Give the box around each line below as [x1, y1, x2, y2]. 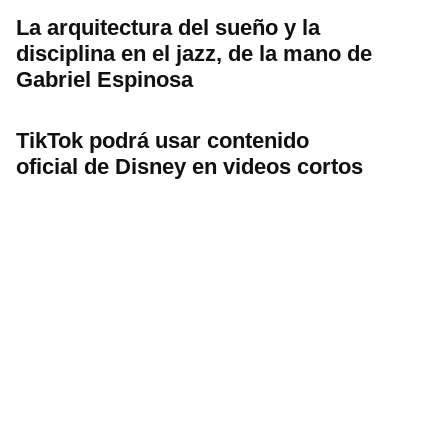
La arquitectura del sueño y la [16, 14, 320, 40]
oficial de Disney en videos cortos [16, 153, 363, 179]
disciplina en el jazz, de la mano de [16, 40, 372, 66]
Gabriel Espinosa [16, 66, 193, 92]
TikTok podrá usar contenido [16, 127, 309, 153]
